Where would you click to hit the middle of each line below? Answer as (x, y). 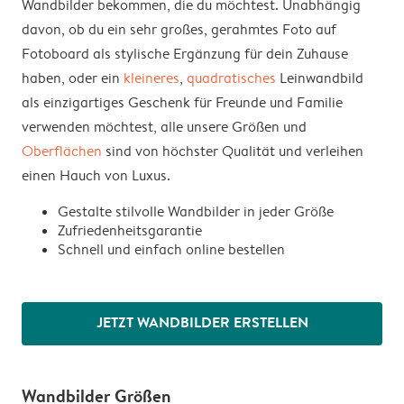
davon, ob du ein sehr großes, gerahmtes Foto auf (179, 29)
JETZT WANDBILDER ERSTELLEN (202, 321)
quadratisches (231, 78)
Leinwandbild (320, 78)
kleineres (151, 78)
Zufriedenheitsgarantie (130, 230)
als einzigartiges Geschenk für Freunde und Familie (182, 102)
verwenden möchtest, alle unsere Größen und (164, 126)
